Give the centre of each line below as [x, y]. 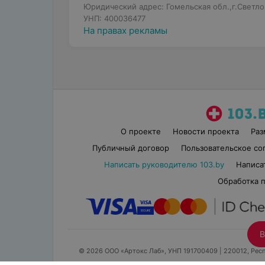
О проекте [141, 131]
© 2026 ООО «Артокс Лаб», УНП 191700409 [148, 251]
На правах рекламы [125, 30]
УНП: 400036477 [114, 18]
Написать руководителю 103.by [164, 164]
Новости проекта [206, 131]
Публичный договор [130, 148]
